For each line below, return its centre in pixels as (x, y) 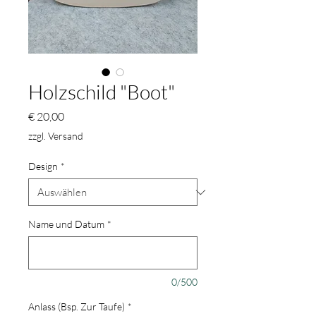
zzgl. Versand (56, 136)
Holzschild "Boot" (102, 92)
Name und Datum (66, 224)
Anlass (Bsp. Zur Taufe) (77, 307)
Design (43, 166)
